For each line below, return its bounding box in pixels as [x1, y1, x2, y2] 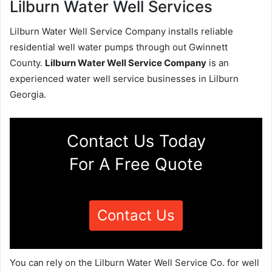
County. [10, 56, 45, 69]
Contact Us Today [66, 131, 206, 151]
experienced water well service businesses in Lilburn [10, 72, 239, 84]
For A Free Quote [69, 154, 203, 174]
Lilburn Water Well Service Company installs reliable [10, 25, 233, 37]
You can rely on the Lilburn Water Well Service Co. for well [10, 256, 259, 268]
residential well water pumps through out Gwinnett [10, 41, 228, 53]
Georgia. [10, 88, 46, 100]
